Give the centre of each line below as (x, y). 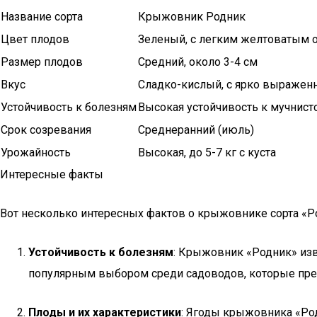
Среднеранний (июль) (196, 130)
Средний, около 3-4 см (198, 62)
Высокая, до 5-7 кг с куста (207, 152)
